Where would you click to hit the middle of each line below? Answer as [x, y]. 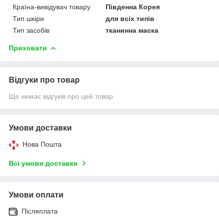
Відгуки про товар [44, 80]
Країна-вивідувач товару [52, 7]
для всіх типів [130, 18]
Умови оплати [36, 195]
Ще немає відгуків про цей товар [61, 96]
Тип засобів [31, 30]
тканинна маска [132, 30]
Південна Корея [133, 7]
